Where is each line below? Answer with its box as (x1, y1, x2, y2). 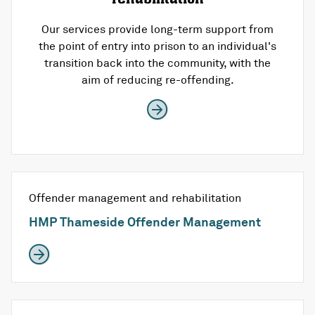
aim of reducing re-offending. (81, 72, 234, 87)
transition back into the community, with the (44, 56, 271, 70)
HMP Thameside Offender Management (29, 214, 261, 230)
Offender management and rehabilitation (29, 191, 241, 205)
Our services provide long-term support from (41, 22, 274, 37)
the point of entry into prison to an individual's (39, 39, 276, 53)
